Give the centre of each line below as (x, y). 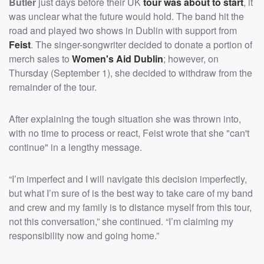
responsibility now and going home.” (85, 235)
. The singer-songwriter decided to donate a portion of (141, 44)
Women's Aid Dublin (118, 58)
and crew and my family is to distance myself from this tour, (130, 207)
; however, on (191, 58)
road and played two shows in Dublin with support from (123, 30)
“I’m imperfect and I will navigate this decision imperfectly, (128, 179)
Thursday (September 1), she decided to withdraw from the (131, 72)
